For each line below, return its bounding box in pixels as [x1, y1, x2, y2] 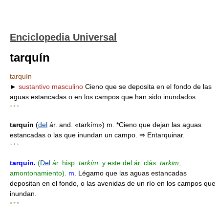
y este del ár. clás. [100, 159, 160, 167]
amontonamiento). [10, 169, 66, 177]
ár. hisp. [50, 159, 79, 167]
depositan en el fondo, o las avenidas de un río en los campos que [10, 179, 216, 187]
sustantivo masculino [19, 83, 83, 90]
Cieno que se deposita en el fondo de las [83, 83, 212, 90]
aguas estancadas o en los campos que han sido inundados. [10, 93, 197, 101]
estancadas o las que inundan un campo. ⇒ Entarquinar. [10, 131, 185, 139]
